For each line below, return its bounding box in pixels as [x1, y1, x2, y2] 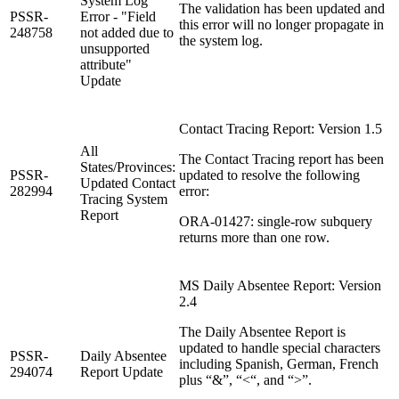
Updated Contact [80, 175, 175, 191]
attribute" [80, 56, 132, 72]
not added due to [80, 24, 174, 40]
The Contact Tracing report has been [179, 151, 384, 167]
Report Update [80, 363, 163, 379]
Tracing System [80, 191, 167, 207]
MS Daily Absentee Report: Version [179, 277, 381, 293]
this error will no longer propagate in [179, 16, 384, 32]
